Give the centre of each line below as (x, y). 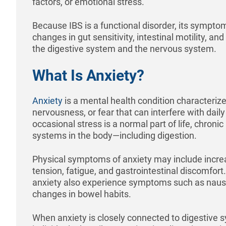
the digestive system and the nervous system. (124, 48)
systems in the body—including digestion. (115, 135)
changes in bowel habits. (82, 194)
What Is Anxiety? (88, 75)
